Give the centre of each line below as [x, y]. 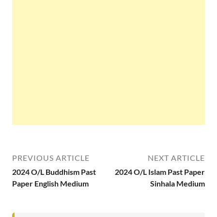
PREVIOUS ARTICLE [51, 157]
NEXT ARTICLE [176, 157]
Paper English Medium [50, 183]
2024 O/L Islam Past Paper [160, 171]
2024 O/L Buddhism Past [54, 171]
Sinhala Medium [178, 183]
